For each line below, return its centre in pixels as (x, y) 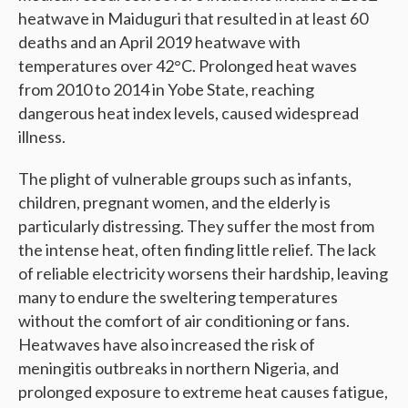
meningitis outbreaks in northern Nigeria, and (178, 368)
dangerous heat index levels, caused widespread (189, 113)
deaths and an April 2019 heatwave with (159, 42)
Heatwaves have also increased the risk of (167, 345)
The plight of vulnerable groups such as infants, (185, 179)
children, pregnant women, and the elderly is (174, 203)
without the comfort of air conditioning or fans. (184, 321)
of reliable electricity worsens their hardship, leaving (203, 274)
